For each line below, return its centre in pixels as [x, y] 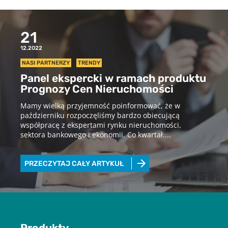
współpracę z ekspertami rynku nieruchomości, [101, 125]
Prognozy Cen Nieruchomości [97, 89]
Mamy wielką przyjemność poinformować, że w [100, 105]
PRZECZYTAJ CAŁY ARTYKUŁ [74, 164]
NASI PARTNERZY [46, 63]
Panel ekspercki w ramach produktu [113, 78]
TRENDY [89, 63]
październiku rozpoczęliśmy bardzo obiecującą [100, 115]
